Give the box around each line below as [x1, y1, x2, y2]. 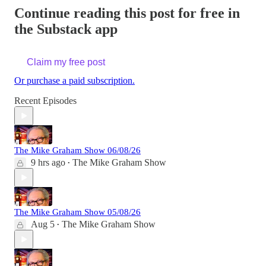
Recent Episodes [14, 96, 77, 106]
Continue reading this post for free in [14, 5, 240, 21]
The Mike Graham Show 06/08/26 [14, 145, 141, 156]
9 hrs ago [31, 157, 65, 168]
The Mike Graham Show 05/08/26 [14, 207, 141, 217]
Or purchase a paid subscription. [14, 75, 135, 86]
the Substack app [14, 21, 118, 37]
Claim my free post [27, 57, 105, 68]
